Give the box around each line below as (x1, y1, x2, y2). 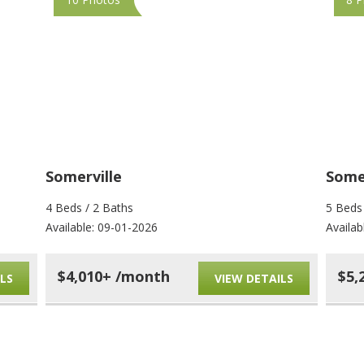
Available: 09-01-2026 (45, 219, 158, 235)
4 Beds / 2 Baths (45, 200, 133, 215)
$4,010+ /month (58, 266, 170, 286)
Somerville (45, 167, 122, 186)
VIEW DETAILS (214, 271, 293, 286)
